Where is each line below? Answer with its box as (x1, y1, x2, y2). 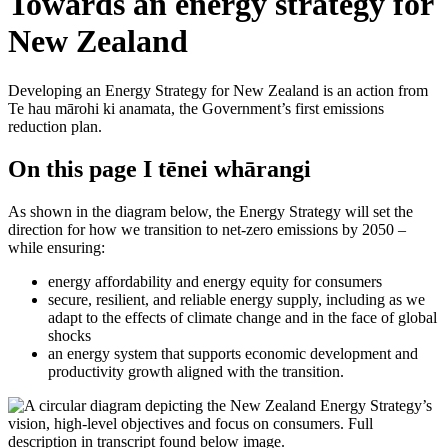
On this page (8, 155, 137, 182)
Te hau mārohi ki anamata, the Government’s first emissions (8, 99, 384, 117)
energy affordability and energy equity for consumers (48, 272, 382, 290)
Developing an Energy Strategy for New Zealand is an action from (8, 81, 428, 99)
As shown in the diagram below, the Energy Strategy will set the (8, 202, 413, 220)
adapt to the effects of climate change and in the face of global (48, 308, 437, 326)
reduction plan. (8, 117, 102, 135)
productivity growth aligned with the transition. (48, 362, 344, 380)
